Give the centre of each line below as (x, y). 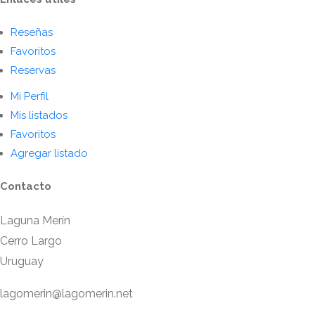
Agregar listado (49, 153)
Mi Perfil (30, 96)
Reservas (33, 70)
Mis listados (39, 115)
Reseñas (32, 32)
